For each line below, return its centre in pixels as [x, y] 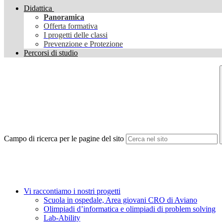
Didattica [38, 8]
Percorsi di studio [51, 53]
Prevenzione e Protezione [83, 44]
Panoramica [64, 17]
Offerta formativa [71, 26]
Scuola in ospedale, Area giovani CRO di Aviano [120, 200]
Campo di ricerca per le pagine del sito [64, 139]
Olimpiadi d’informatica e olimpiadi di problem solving [130, 209]
